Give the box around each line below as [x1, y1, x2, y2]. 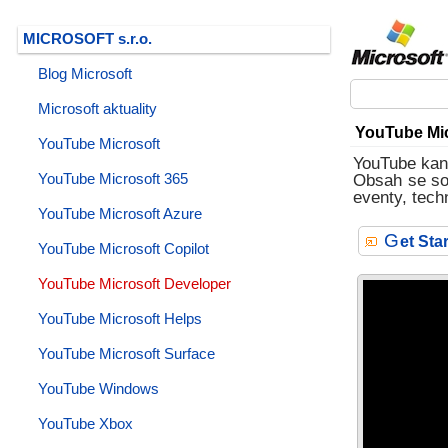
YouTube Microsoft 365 [38, 171, 188, 187]
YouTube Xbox [38, 416, 133, 432]
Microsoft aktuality [38, 101, 157, 117]
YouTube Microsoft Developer [38, 276, 231, 292]
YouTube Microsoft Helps [38, 311, 202, 327]
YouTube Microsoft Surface [38, 346, 215, 362]
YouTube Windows [38, 381, 159, 397]
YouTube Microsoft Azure [38, 206, 202, 222]
